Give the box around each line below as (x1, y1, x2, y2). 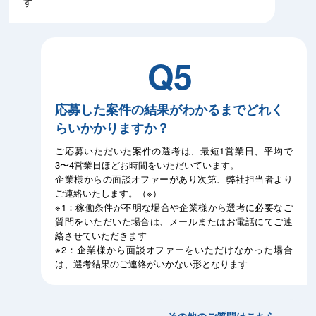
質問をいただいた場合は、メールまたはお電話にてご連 (55, 214, 293, 228)
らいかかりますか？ (55, 119, 170, 137)
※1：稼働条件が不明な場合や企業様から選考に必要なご (55, 200, 293, 214)
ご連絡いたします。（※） (55, 186, 162, 200)
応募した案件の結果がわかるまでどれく (55, 100, 284, 119)
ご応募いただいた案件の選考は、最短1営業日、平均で (55, 144, 293, 157)
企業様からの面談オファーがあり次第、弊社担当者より (55, 172, 293, 186)
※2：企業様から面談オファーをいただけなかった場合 (55, 243, 293, 256)
